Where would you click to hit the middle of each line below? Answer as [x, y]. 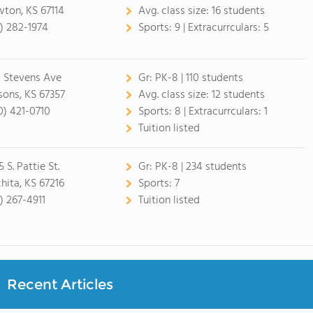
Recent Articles [60, 284]
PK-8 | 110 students [199, 78]
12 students [238, 95]
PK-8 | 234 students [201, 167]
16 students [238, 11]
